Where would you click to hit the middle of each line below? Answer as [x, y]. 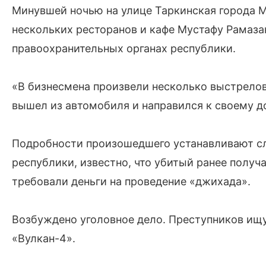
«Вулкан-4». [44, 238]
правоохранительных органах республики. [124, 48]
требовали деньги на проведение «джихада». [131, 181]
